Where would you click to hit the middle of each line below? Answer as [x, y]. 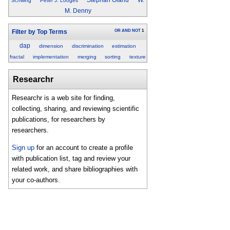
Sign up [23, 147]
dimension [51, 46]
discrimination [88, 46]
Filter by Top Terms [39, 32]
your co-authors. [36, 180]
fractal [17, 57]
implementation [51, 57]
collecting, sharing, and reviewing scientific [76, 109]
